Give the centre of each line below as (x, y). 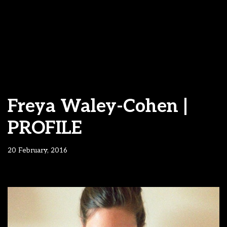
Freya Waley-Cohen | (98, 106)
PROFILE (45, 128)
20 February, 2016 (37, 150)
